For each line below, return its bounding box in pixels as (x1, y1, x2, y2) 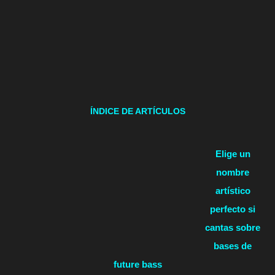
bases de (214, 241, 252, 252)
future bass (113, 259, 162, 270)
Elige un (215, 149, 250, 160)
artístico (215, 185, 250, 196)
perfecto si (210, 204, 255, 215)
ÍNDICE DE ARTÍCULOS (90, 107, 185, 117)
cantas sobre (205, 222, 260, 233)
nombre (216, 167, 249, 178)
